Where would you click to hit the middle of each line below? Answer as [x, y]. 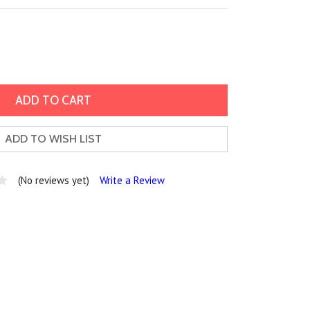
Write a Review [132, 180]
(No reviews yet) [54, 180]
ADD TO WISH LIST [53, 139]
